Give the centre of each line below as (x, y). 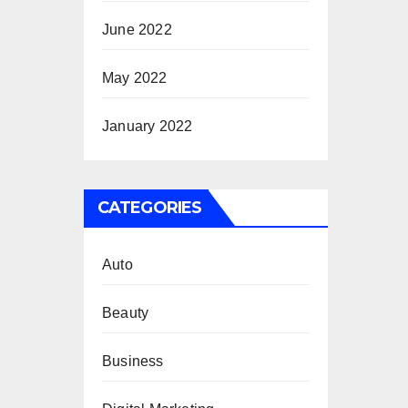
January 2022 (148, 126)
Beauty (126, 312)
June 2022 (137, 29)
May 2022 (135, 77)
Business (133, 361)
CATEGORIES (149, 207)
